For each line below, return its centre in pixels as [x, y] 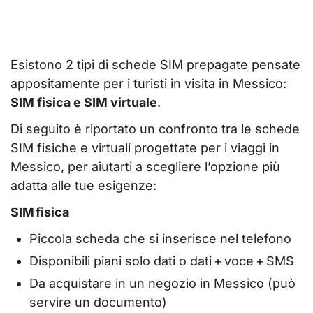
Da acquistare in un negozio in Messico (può [162, 284]
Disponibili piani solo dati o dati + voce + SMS [162, 261]
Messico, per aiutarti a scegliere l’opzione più [145, 167]
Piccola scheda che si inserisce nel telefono [160, 238]
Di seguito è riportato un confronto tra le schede [155, 129]
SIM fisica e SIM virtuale [84, 103]
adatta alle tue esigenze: [83, 186]
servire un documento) [98, 303]
